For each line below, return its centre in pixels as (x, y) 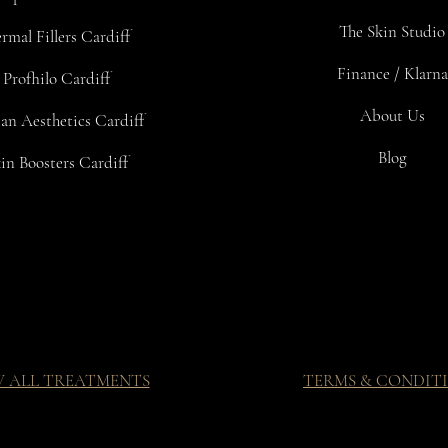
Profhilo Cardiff (56, 78)
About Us (392, 115)
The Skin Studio (392, 31)
